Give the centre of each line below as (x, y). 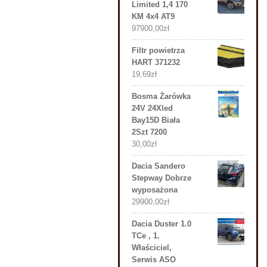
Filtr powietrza (158, 50)
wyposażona (155, 190)
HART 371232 (156, 62)
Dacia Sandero (159, 166)
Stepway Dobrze (162, 178)
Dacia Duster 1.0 (162, 224)
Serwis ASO (154, 260)
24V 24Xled (152, 108)
